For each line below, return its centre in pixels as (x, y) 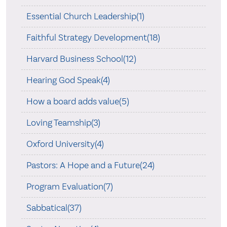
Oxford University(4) (65, 144)
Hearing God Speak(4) (68, 80)
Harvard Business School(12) (81, 59)
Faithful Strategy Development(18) (93, 37)
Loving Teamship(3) (63, 123)
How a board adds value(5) (78, 101)
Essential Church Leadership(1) (85, 16)
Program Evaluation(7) (69, 186)
